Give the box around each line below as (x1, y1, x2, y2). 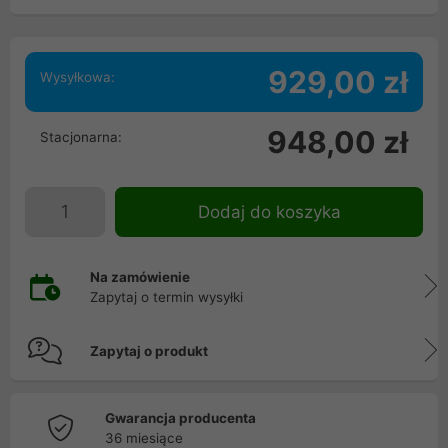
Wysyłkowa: (40, 69, 115, 85)
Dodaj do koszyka (197, 202, 341, 222)
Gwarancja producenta (105, 410, 256, 426)
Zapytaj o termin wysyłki (90, 289, 243, 305)
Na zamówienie (90, 269, 190, 285)
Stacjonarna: (40, 129, 122, 145)
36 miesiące (105, 430, 183, 446)
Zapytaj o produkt (90, 343, 208, 359)
